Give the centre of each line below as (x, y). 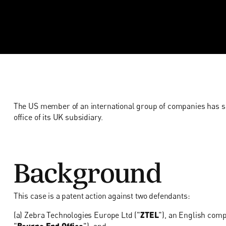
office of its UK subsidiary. (58, 117)
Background (88, 168)
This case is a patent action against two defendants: (102, 195)
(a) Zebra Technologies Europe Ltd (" (77, 215)
